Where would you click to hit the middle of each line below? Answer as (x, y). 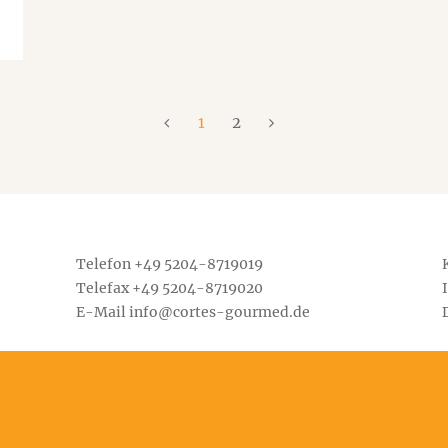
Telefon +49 (119, 264)
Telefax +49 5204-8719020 (169, 288)
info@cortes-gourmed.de (219, 312)
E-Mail (102, 312)
